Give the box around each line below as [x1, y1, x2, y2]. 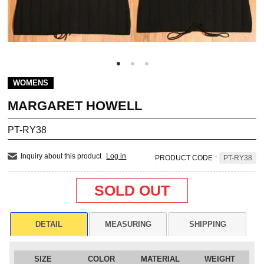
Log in [106, 151, 127, 160]
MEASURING [104, 219, 151, 229]
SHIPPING [189, 219, 226, 229]
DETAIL [35, 219, 62, 229]
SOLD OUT [90, 181, 174, 199]
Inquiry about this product [21, 151, 102, 160]
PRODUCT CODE [154, 153, 213, 162]
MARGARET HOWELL [8, 98, 143, 113]
